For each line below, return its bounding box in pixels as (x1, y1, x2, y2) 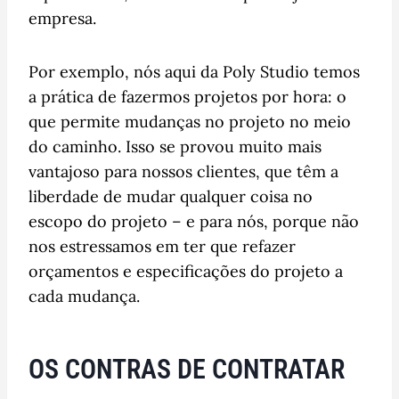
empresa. (28, 7, 96, 28)
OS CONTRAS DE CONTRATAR (28, 353, 345, 385)
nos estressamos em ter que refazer (28, 235, 296, 256)
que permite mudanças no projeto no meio (28, 110, 351, 132)
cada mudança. (28, 285, 140, 306)
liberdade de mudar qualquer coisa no (28, 185, 313, 207)
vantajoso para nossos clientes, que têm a (28, 160, 338, 182)
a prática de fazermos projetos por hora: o (28, 85, 346, 107)
